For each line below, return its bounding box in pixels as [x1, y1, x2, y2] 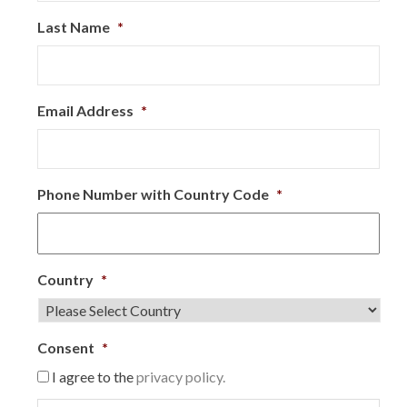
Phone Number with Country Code [37, 185, 269, 203]
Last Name [37, 18, 110, 35]
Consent [37, 339, 94, 356]
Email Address [37, 102, 134, 119]
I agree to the [52, 368, 136, 385]
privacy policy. [136, 368, 225, 385]
